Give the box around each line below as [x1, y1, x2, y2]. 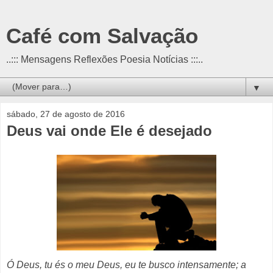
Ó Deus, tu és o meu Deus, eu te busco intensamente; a [7, 259, 246, 270]
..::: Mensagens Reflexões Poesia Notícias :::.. [6, 54, 203, 65]
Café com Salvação [6, 24, 198, 48]
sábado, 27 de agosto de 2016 [7, 109, 125, 119]
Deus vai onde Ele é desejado [7, 122, 212, 139]
